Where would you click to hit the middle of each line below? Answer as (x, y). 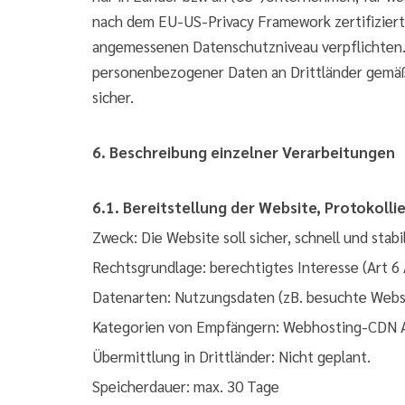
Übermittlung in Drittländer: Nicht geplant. (231, 356)
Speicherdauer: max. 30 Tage (186, 386)
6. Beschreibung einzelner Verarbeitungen (244, 152)
